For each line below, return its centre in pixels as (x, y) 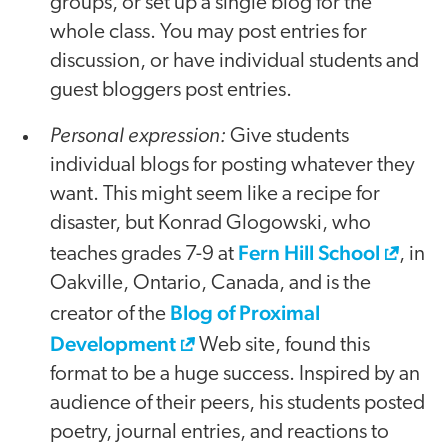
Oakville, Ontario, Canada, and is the (210, 283)
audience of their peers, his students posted (237, 403)
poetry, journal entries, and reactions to (219, 432)
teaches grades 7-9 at (144, 254)
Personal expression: (138, 134)
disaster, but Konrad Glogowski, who (210, 223)
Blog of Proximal (245, 312)
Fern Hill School (309, 252)
